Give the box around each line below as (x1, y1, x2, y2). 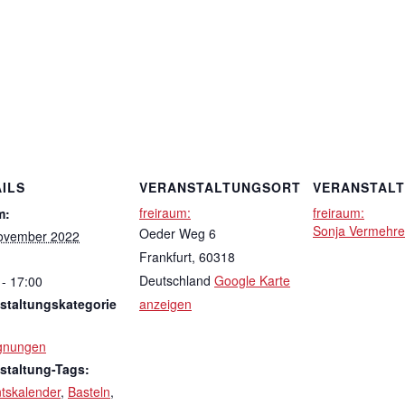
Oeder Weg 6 (139, 223, 216, 242)
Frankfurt (139, 247, 192, 266)
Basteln (68, 381, 110, 400)
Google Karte (214, 270, 290, 289)
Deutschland (139, 270, 211, 289)
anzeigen (139, 294, 192, 313)
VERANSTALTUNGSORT (139, 177, 301, 196)
